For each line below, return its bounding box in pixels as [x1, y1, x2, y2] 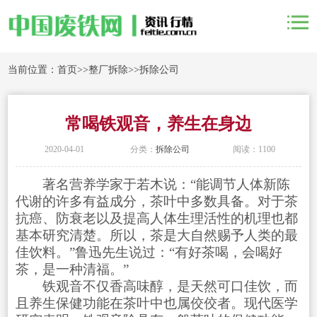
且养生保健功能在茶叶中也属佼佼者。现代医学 [15, 295, 298, 311]
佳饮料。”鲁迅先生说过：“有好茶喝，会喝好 [15, 244, 282, 260]
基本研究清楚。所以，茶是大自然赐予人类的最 [15, 227, 298, 243]
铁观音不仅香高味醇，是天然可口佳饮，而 [15, 278, 298, 294]
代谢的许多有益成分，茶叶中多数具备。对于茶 [15, 193, 298, 209]
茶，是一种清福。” [15, 261, 129, 277]
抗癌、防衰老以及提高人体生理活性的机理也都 [15, 210, 298, 226]
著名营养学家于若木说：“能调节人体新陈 [15, 176, 290, 192]
